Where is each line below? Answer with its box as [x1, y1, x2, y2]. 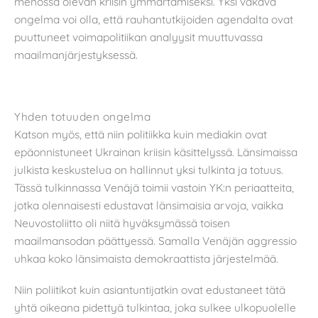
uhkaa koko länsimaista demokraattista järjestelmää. [14, 251, 278, 266]
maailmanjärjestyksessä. [14, 48, 138, 62]
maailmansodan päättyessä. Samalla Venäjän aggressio [14, 234, 297, 248]
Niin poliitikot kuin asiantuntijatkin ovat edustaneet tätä [14, 283, 285, 297]
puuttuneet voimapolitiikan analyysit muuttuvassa [14, 30, 263, 45]
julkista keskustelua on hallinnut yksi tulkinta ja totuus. [14, 163, 283, 177]
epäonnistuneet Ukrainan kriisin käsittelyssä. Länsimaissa [14, 145, 297, 160]
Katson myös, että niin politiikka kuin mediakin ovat [14, 127, 267, 142]
